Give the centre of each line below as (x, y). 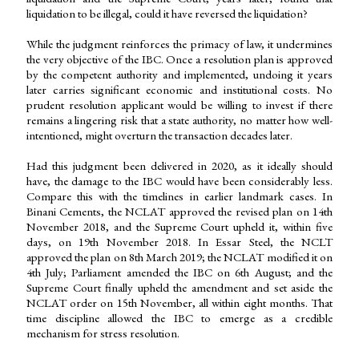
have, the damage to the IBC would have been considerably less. (179, 181)
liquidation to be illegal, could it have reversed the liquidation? (167, 14)
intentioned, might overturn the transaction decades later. (159, 135)
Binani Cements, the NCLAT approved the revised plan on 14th (179, 212)
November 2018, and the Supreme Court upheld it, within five (179, 227)
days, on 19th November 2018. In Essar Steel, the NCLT (179, 242)
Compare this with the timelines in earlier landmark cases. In (179, 196)
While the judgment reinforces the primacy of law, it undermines (179, 44)
